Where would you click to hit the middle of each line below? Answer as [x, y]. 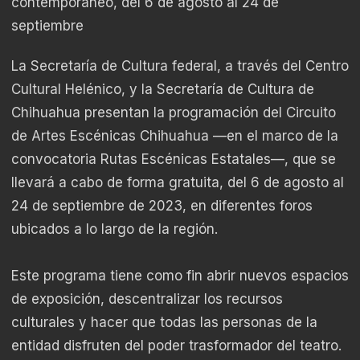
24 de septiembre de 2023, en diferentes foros [162, 206]
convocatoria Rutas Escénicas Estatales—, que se [174, 160]
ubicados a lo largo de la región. [115, 229]
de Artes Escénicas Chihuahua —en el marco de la [175, 136]
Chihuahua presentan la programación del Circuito [174, 113]
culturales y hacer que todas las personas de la [164, 323]
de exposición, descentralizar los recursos [147, 299]
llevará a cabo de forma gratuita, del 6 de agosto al [178, 183]
